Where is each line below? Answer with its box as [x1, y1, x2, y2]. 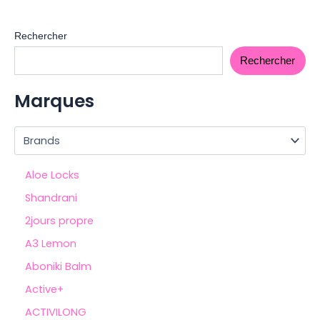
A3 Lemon [25, 236, 76, 251]
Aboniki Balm [25, 259, 91, 274]
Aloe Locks [25, 168, 79, 183]
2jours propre [25, 214, 94, 229]
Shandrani [25, 191, 77, 206]
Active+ [25, 282, 64, 297]
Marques [14, 88, 94, 114]
